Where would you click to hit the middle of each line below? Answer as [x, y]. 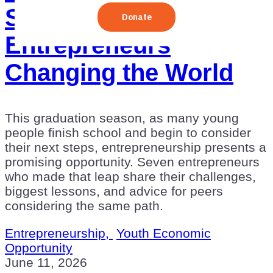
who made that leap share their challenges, [130, 176]
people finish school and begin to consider [128, 132]
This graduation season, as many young [122, 118]
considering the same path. [84, 205]
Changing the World [119, 72]
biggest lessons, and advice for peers [114, 191]
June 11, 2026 [46, 262]
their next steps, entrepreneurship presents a [136, 147]
